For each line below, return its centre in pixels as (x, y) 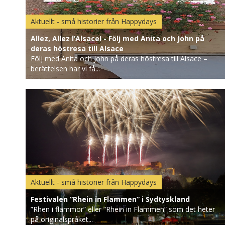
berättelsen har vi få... (65, 69)
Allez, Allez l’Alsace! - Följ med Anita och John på (117, 38)
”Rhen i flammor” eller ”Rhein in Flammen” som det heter (123, 209)
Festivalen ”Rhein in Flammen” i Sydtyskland (110, 199)
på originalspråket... (62, 219)
